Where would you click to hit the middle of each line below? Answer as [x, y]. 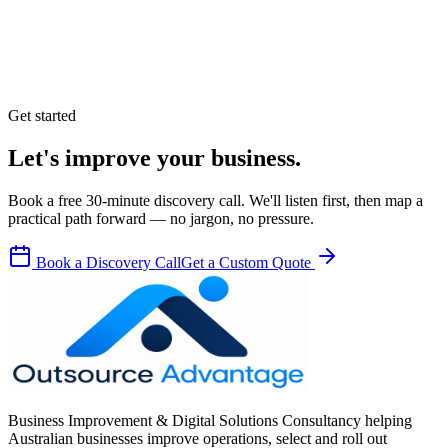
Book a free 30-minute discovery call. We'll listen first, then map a [215, 200]
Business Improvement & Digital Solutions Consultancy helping [210, 420]
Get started [42, 116]
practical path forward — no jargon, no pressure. [161, 218]
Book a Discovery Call [106, 262]
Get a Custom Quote [248, 262]
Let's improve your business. [154, 158]
